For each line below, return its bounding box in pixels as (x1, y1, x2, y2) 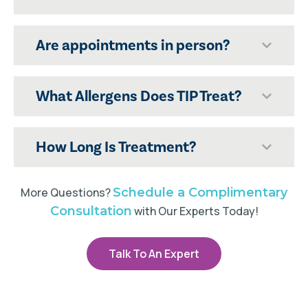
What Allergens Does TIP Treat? (36, 87, 242, 106)
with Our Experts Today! (131, 203, 258, 219)
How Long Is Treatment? (36, 137, 197, 157)
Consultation (49, 203, 132, 219)
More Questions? (21, 185, 113, 201)
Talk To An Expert (109, 246, 199, 262)
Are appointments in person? (36, 36, 230, 55)
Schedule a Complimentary (113, 185, 287, 201)
